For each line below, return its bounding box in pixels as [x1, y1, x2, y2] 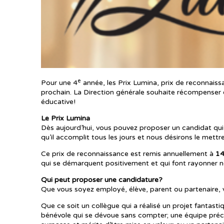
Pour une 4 [41, 78, 77, 87]
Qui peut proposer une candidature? [41, 175, 164, 184]
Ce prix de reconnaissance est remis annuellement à [41, 149, 215, 158]
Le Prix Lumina [41, 113, 92, 122]
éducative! [41, 97, 75, 106]
